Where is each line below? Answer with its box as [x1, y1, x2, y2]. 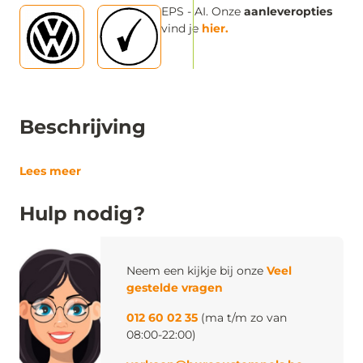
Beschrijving [19, 115, 146, 139]
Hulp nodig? [19, 202, 145, 226]
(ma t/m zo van [198, 310, 287, 326]
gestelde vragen [126, 280, 223, 296]
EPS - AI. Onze [161, 4, 244, 19]
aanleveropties [244, 4, 332, 19]
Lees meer [19, 164, 81, 179]
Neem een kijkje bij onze [126, 263, 267, 279]
